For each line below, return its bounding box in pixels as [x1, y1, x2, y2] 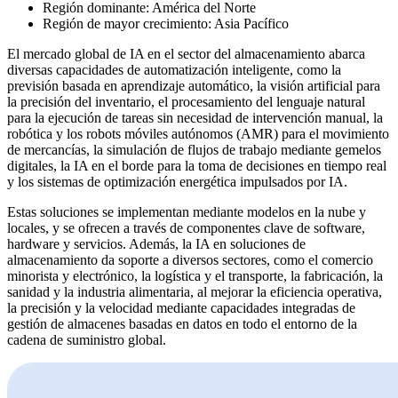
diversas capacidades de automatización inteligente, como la [7, 61, 341, 77]
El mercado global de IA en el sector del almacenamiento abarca [7, 45, 365, 61]
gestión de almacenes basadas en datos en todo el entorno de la [7, 315, 357, 331]
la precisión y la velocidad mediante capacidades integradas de [7, 299, 355, 315]
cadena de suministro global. [7, 331, 166, 347]
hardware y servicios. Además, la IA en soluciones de [7, 235, 306, 251]
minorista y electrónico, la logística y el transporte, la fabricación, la [7, 267, 383, 283]
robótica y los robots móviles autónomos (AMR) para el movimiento [7, 125, 389, 141]
